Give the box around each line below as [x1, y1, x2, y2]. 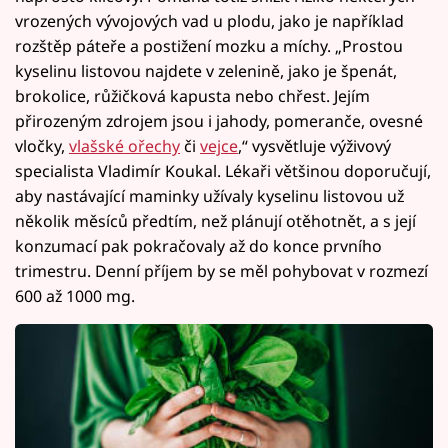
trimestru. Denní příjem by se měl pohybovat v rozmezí [15, 260, 428, 283]
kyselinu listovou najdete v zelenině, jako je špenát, [15, 60, 397, 83]
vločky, [15, 135, 69, 158]
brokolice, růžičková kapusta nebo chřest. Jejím [15, 85, 370, 108]
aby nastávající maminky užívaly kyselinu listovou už [15, 185, 404, 208]
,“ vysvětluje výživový [238, 135, 391, 158]
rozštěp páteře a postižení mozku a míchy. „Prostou [15, 35, 403, 58]
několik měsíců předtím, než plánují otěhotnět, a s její [15, 210, 416, 233]
